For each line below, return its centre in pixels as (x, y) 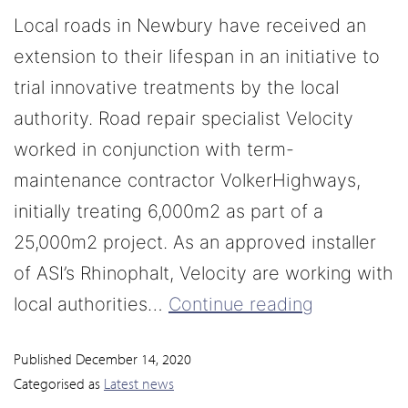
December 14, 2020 (133, 359)
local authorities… (91, 305)
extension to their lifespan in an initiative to (197, 57)
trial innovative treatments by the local (176, 88)
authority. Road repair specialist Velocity (184, 119)
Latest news (139, 384)
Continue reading (241, 305)
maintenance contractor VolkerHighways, (187, 181)
